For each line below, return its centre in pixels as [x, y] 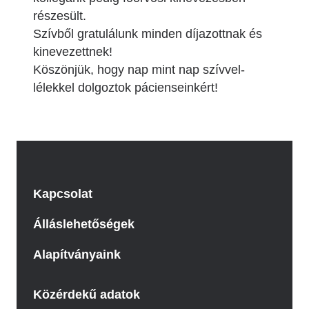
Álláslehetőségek [84, 224]
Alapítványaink [77, 254]
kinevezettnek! [73, 51]
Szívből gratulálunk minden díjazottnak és [148, 33]
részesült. [60, 16]
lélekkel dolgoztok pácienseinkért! [126, 87]
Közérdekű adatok [87, 294]
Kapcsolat [63, 193]
